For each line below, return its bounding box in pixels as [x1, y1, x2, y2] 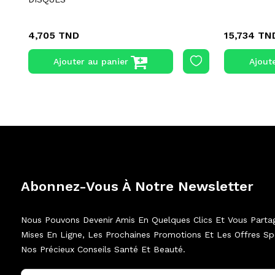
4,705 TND [28, 29, 79, 42]
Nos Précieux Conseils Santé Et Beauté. [20, 244, 185, 255]
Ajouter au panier [53, 56, 129, 67]
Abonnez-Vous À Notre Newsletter [20, 179, 254, 195]
